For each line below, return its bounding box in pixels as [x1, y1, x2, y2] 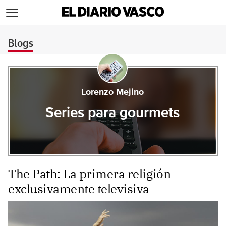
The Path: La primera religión [8, 165, 171, 182]
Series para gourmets [45, 106, 180, 120]
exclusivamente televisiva [8, 181, 150, 197]
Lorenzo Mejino [81, 88, 144, 97]
